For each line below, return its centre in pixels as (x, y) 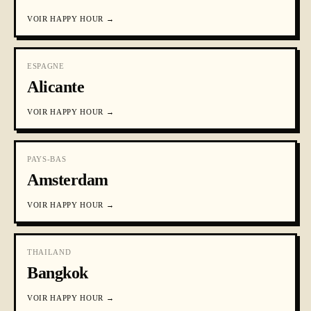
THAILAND (49, 252)
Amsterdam (68, 180)
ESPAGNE (46, 66)
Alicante (56, 87)
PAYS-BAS (47, 159)
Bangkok (58, 273)
